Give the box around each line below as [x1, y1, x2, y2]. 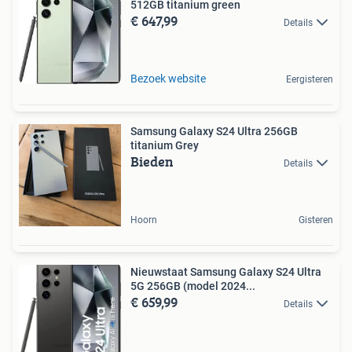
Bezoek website [130, 71, 206, 85]
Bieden [130, 150, 174, 172]
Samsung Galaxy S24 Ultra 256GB [130, 124, 298, 137]
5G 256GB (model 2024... [130, 279, 255, 292]
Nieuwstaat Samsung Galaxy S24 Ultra [130, 265, 321, 278]
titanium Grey [130, 138, 199, 152]
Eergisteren [286, 73, 333, 85]
